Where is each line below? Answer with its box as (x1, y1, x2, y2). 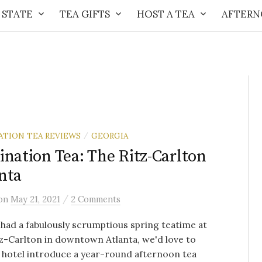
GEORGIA (91, 130, 128, 141)
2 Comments (71, 194, 120, 205)
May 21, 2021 (11, 194, 60, 205)
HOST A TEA (136, 8, 195, 20)
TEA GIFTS (59, 8, 110, 20)
